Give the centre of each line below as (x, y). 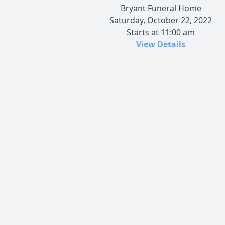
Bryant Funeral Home (161, 8)
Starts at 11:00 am (161, 32)
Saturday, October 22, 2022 (161, 20)
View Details (161, 44)
